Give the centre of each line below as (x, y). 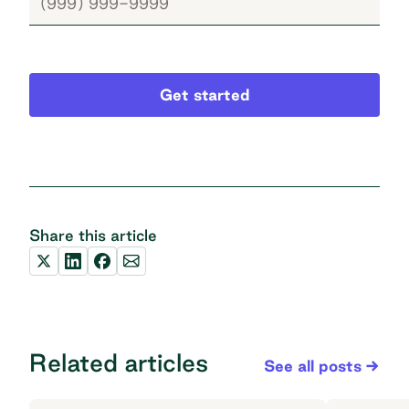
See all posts (313, 366)
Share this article (93, 236)
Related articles (119, 363)
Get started (204, 95)
